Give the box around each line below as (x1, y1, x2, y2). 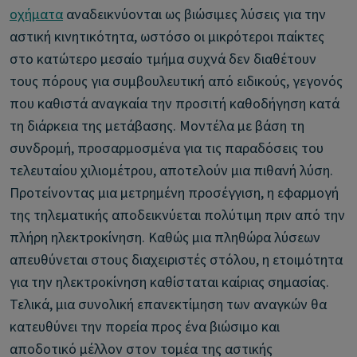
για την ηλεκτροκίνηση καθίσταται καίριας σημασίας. (10, 273, 329, 292)
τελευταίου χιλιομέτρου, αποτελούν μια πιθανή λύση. (10, 161, 333, 181)
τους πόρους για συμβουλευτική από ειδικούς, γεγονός (10, 72, 343, 92)
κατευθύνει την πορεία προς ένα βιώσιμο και (10, 317, 280, 337)
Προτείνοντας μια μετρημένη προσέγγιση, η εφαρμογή (10, 183, 339, 203)
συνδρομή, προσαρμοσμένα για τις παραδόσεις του (10, 139, 324, 159)
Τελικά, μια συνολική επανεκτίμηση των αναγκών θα (10, 295, 327, 315)
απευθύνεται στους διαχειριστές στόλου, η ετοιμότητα (10, 250, 343, 270)
